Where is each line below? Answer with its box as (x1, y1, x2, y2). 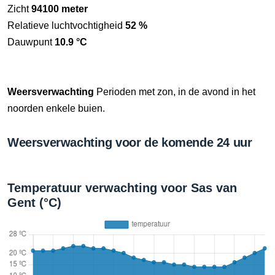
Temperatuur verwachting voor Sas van (7, 181, 237, 195)
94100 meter (31, 4, 88, 14)
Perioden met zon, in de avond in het (94, 87, 255, 97)
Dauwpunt (7, 37, 55, 47)
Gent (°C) (7, 196, 61, 209)
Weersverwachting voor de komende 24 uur (7, 136, 252, 149)
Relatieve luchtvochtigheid (7, 20, 125, 31)
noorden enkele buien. (7, 103, 105, 114)
